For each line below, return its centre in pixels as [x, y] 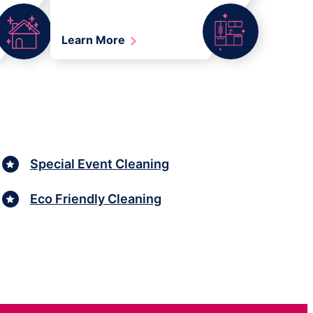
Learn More [95, 40]
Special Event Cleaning [99, 163]
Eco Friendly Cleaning [95, 198]
